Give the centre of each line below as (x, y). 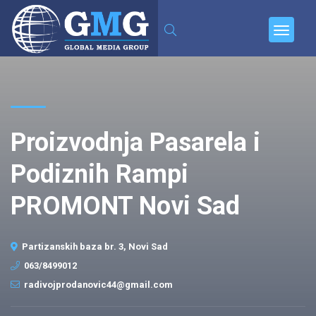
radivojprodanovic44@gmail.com (98, 285)
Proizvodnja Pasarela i (135, 142)
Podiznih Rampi (99, 174)
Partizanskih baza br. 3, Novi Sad (95, 247)
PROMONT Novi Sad (125, 206)
